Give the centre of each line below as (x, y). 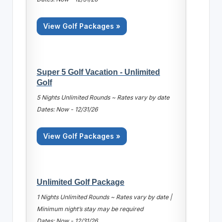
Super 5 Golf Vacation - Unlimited (98, 72)
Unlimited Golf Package (80, 182)
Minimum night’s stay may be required (90, 209)
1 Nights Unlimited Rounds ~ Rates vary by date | (104, 197)
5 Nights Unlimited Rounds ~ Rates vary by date (103, 97)
